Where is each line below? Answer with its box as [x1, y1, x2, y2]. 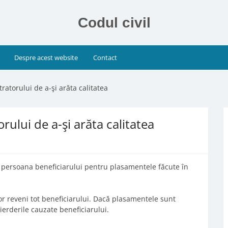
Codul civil [77, 15, 151, 31]
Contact [93, 53, 117, 62]
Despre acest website [14, 53, 78, 62]
